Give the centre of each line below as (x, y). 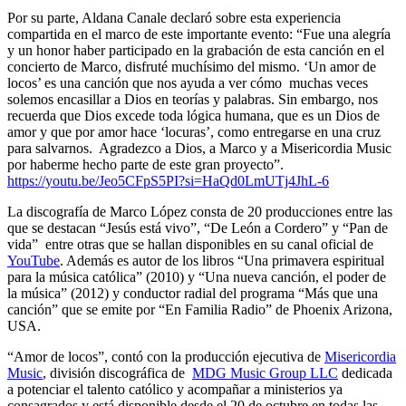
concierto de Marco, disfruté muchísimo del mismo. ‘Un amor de (192, 66)
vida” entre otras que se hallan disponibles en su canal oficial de (190, 244)
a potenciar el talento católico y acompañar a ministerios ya (175, 389)
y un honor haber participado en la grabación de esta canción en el (196, 50)
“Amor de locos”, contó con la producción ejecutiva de (166, 356)
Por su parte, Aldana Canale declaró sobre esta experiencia (174, 17)
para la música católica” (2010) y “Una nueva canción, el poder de (197, 276)
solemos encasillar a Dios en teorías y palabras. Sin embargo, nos (193, 99)
